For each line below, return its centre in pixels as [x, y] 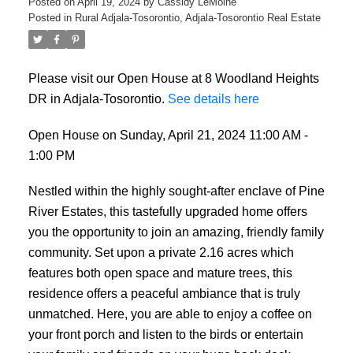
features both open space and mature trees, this [160, 273]
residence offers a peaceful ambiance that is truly [164, 294]
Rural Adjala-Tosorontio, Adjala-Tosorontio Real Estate [197, 17]
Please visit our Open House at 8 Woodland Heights [173, 78]
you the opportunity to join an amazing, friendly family [176, 232]
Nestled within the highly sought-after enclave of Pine [176, 191]
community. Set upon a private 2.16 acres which [161, 253]
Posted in [50, 17]
